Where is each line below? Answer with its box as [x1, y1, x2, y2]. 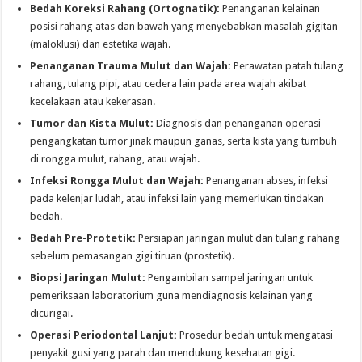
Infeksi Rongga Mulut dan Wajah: [30, 175, 204, 187]
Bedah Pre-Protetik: [30, 232, 137, 245]
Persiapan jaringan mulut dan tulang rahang [136, 232, 341, 245]
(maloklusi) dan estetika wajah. [30, 38, 171, 51]
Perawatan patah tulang [231, 60, 344, 73]
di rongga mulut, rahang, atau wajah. [30, 153, 200, 166]
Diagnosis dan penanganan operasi [154, 117, 322, 130]
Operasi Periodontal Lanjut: [30, 329, 178, 342]
